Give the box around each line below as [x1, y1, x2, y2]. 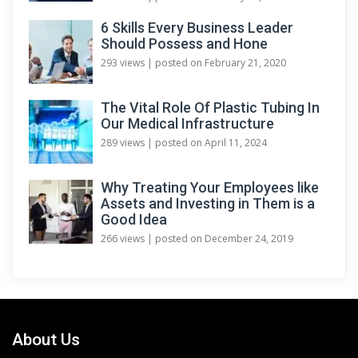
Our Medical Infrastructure [101, 114, 274, 132]
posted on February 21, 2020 [155, 55, 286, 70]
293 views [101, 55, 145, 70]
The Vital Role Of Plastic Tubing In [101, 98, 320, 116]
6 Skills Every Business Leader [101, 18, 293, 36]
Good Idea [101, 210, 167, 228]
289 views [101, 135, 145, 149]
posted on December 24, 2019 [155, 231, 293, 245]
